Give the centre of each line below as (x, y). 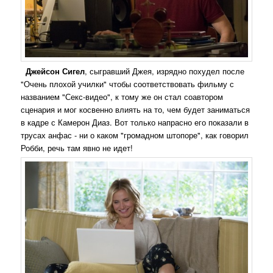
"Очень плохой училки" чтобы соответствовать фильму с (128, 83)
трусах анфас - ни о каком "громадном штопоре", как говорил (135, 135)
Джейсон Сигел (55, 71)
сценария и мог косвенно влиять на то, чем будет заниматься (136, 109)
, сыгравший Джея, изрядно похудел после (165, 71)
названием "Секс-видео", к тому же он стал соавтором (122, 96)
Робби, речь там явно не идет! (77, 147)
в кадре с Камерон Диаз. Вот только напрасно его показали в (135, 122)
